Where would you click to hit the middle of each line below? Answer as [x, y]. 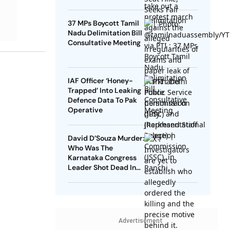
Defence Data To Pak [102, 100]
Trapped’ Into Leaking [104, 91]
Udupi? [79, 177]
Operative [85, 110]
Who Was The [90, 148]
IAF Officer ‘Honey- [100, 81]
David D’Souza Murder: [106, 138]
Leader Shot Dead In [102, 168]
